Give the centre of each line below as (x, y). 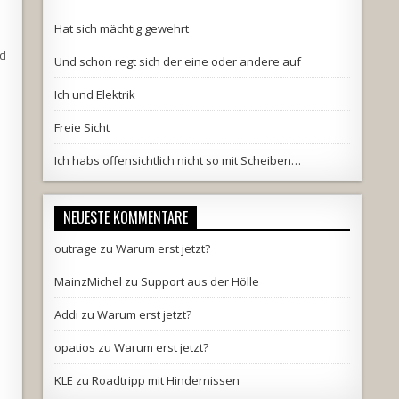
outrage (75, 248)
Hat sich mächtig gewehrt (121, 28)
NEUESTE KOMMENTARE (125, 217)
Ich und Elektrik (94, 94)
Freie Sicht (81, 127)
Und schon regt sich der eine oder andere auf (177, 61)
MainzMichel (88, 281)
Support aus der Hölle (199, 281)
